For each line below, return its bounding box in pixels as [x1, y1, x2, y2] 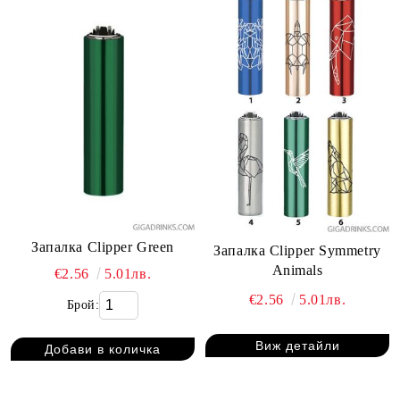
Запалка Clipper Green [31, 239, 174, 254]
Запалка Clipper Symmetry [213, 242, 381, 258]
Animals [271, 262, 323, 278]
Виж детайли [254, 338, 340, 354]
